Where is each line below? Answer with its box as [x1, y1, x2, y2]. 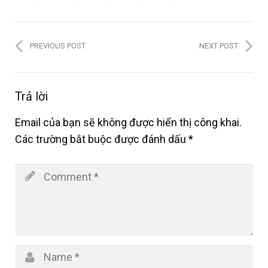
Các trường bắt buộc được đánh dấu [15, 133, 188, 146]
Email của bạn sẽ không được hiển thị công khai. [15, 116, 242, 129]
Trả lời [15, 89, 48, 104]
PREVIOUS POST [30, 41, 86, 51]
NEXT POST [199, 41, 238, 51]
